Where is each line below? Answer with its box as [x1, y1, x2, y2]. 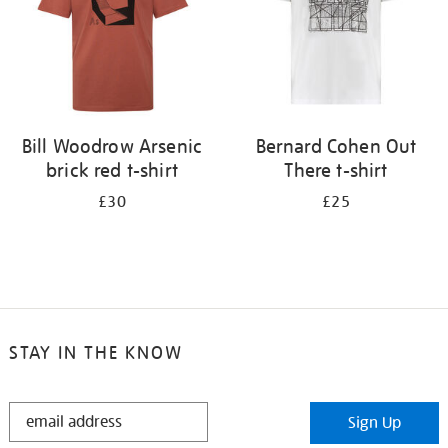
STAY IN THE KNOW [8, 341, 183, 364]
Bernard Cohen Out [255, 134, 417, 158]
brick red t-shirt [46, 158, 178, 182]
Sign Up [348, 413, 402, 433]
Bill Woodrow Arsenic [21, 134, 203, 158]
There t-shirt [284, 158, 388, 182]
